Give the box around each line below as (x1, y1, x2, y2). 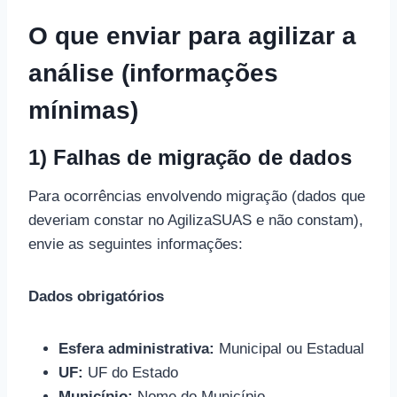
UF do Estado (83, 364, 178, 382)
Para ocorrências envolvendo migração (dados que (28, 188, 365, 206)
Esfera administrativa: (58, 340, 214, 358)
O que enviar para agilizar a (28, 22, 356, 51)
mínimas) (28, 97, 138, 125)
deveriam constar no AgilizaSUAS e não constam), (28, 212, 363, 230)
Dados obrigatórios (28, 288, 164, 306)
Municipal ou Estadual (214, 340, 364, 358)
